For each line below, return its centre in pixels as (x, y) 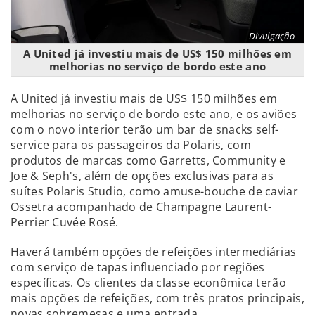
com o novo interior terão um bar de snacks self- (145, 129)
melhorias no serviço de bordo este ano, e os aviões (154, 114)
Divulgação (272, 36)
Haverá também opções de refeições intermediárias (154, 251)
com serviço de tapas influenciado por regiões (138, 267)
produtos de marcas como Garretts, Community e (148, 160)
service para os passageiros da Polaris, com (131, 144)
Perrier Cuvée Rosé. (65, 222)
